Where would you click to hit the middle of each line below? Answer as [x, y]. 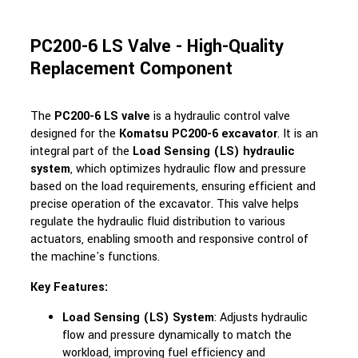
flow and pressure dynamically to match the [177, 335]
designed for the [74, 134]
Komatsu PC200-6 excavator [198, 134]
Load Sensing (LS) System [138, 318]
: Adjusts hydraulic [261, 318]
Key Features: [69, 287]
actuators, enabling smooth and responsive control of [169, 239]
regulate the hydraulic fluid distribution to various [157, 222]
